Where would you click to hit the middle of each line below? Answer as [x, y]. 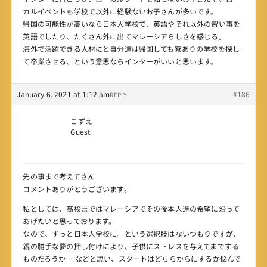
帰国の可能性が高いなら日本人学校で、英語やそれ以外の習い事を [131, 24]
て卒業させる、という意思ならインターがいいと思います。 [120, 61]
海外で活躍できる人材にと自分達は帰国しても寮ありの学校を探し [131, 49]
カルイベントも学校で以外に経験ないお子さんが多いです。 [120, 11]
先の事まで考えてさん [59, 176]
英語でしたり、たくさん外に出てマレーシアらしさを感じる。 [124, 36]
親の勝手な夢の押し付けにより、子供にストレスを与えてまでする [131, 246]
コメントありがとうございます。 [77, 189]
